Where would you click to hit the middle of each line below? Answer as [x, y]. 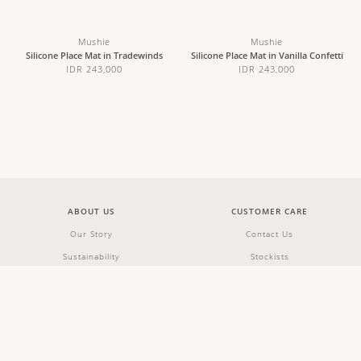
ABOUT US [91, 211]
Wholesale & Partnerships [91, 278]
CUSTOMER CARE [270, 211]
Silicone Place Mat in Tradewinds [94, 55]
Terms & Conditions [270, 301]
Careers [91, 301]
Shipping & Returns [270, 278]
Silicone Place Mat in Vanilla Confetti [267, 55]
